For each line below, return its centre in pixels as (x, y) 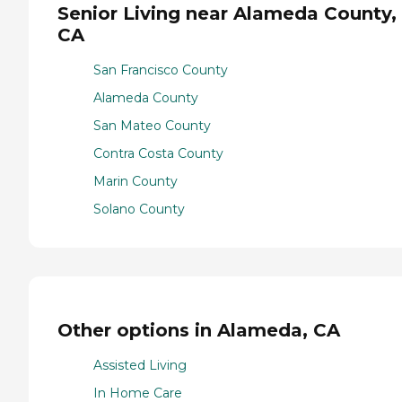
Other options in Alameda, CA (199, 331)
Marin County (135, 181)
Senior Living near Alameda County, (227, 14)
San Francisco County (161, 70)
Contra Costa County (158, 153)
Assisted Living (140, 366)
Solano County (139, 209)
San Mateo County (152, 125)
